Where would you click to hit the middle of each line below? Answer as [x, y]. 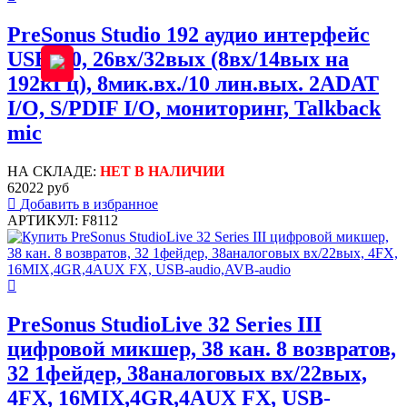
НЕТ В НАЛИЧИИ [162, 171]
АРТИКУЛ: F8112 [63, 220]
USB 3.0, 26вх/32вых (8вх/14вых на [178, 59]
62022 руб [38, 187]
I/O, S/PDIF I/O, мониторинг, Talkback [194, 108]
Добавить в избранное [89, 203]
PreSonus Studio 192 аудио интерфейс [189, 34]
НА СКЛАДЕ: [54, 171]
